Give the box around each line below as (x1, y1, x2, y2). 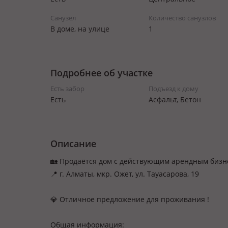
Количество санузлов (148, 13, 216, 22)
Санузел (50, 13, 76, 22)
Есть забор (50, 84, 84, 93)
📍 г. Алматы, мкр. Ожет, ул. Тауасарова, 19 (50, 169, 199, 179)
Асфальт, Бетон (148, 95, 201, 104)
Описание (50, 137, 96, 150)
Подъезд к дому (148, 84, 198, 93)
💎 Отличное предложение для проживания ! (50, 194, 209, 204)
